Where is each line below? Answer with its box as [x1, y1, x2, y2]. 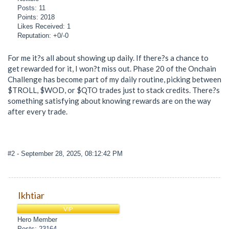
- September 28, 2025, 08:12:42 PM [17, 150, 123, 158]
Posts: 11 [17, 4, 46, 12]
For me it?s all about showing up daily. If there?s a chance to [8, 53, 209, 62]
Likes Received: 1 [17, 22, 71, 30]
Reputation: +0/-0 [17, 31, 69, 39]
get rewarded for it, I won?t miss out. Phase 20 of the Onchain [8, 63, 216, 73]
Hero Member [17, 216, 58, 224]
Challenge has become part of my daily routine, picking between [8, 74, 221, 84]
